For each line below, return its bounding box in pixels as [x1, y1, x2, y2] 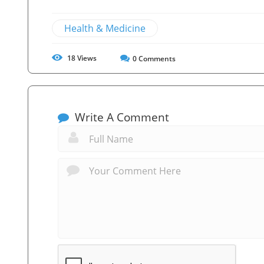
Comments [137, 53, 176, 64]
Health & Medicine [64, 21, 146, 35]
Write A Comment [72, 109, 169, 125]
